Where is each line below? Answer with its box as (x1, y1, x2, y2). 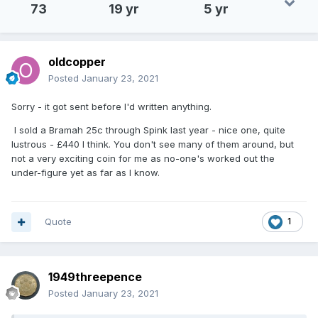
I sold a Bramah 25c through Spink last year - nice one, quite (11, 124, 285, 136)
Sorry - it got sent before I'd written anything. (11, 101, 212, 113)
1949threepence (48, 270, 142, 285)
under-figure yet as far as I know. (11, 167, 160, 179)
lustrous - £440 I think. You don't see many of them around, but (11, 138, 294, 150)
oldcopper (48, 55, 106, 70)
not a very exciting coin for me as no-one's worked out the (11, 153, 275, 165)
